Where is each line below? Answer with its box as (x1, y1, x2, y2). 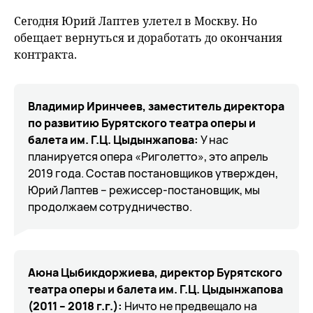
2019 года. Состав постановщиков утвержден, (28, 166, 278, 181)
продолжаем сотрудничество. (28, 199, 192, 214)
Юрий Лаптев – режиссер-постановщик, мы (28, 182, 260, 198)
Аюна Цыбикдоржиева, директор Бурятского (28, 265, 282, 280)
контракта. (14, 47, 77, 62)
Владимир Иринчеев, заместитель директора (28, 99, 284, 114)
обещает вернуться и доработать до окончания (14, 30, 282, 45)
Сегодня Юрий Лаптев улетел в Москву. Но (14, 13, 257, 29)
